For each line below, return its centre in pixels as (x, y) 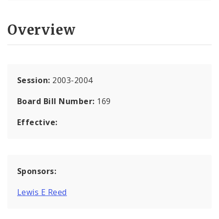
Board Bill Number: (57, 101)
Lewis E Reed (42, 192)
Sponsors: (37, 171)
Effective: (37, 122)
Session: (35, 80)
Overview (42, 30)
